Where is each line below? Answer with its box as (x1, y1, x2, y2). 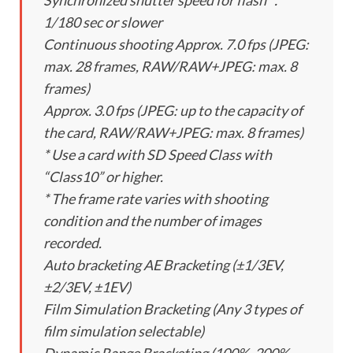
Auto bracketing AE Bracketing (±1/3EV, (43, 256, 284, 274)
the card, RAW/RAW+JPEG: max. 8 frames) (43, 124, 303, 142)
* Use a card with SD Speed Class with (43, 146, 272, 164)
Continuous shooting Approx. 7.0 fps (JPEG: (43, 35, 309, 54)
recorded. (43, 234, 102, 252)
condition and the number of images (43, 212, 262, 230)
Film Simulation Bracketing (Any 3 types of (43, 300, 302, 318)
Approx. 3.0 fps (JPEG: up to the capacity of (43, 102, 303, 120)
